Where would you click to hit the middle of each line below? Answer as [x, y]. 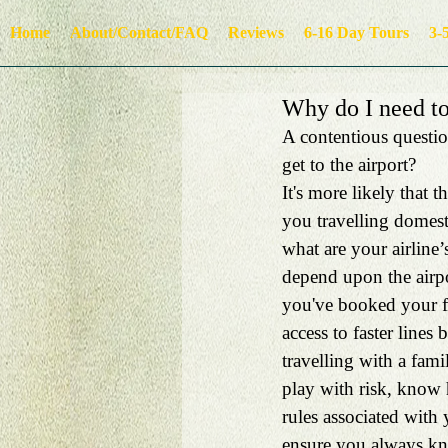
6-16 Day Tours [356, 32]
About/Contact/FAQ [139, 32]
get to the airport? [351, 164]
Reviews [256, 32]
